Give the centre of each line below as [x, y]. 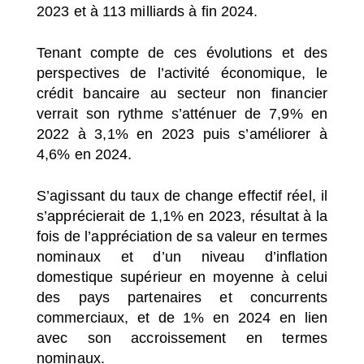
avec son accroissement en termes [182, 338]
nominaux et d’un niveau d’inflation [182, 256]
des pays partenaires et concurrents [182, 297]
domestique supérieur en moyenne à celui [182, 277]
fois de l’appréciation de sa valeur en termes [182, 236]
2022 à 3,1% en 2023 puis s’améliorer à [182, 134]
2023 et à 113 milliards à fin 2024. [147, 11]
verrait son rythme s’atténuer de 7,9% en [182, 113]
